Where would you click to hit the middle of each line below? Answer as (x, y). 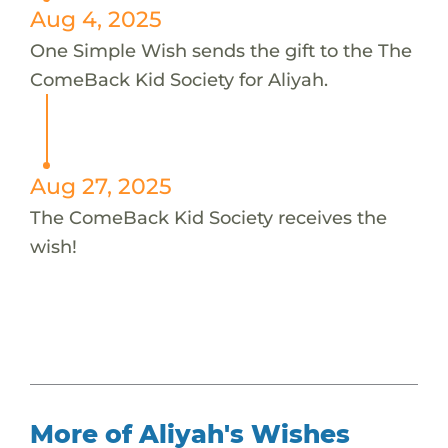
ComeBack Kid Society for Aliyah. (178, 79)
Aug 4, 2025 (95, 18)
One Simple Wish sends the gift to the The (220, 50)
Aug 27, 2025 (100, 185)
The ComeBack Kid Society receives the (208, 217)
